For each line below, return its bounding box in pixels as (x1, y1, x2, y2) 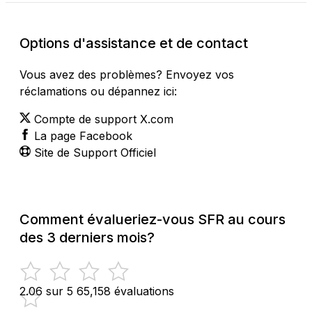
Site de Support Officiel (34, 145, 156, 159)
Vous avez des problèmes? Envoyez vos (19, 67, 234, 81)
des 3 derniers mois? (19, 228, 155, 246)
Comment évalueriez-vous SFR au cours (19, 210, 286, 228)
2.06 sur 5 (19, 283, 73, 298)
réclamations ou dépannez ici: (19, 84, 177, 98)
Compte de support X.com (34, 111, 173, 126)
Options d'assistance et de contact (19, 34, 248, 52)
